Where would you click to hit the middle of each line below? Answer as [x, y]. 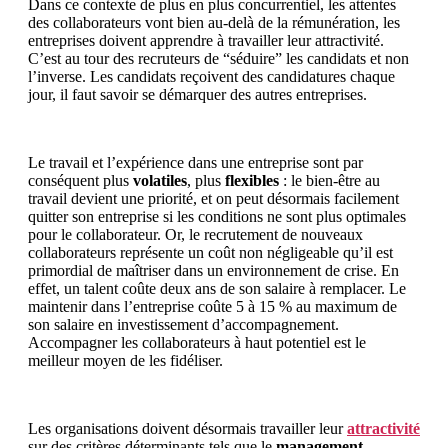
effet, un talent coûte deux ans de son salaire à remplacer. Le [217, 288]
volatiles [160, 180]
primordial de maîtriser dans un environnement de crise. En [213, 270]
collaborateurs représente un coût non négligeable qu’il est [210, 252]
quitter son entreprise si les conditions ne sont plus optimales [217, 216]
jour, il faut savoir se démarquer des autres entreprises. [197, 94]
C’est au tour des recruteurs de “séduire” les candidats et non [218, 58]
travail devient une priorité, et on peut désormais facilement [213, 198]
